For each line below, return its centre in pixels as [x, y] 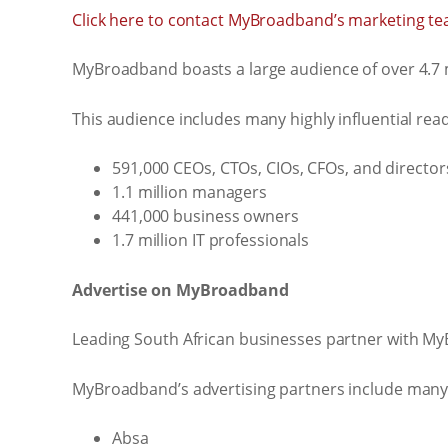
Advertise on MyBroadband [180, 289]
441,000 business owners [205, 216]
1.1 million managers [189, 192]
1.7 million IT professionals [211, 240]
